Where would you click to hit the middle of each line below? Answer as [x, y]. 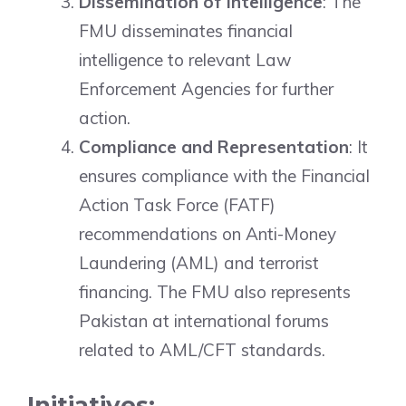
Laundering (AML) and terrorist [199, 263]
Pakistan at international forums [204, 321]
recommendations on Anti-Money [208, 234]
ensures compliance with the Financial [224, 176]
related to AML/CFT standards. [202, 350]
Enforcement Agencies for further [206, 89]
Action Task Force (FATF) [177, 205]
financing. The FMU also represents [215, 292]
